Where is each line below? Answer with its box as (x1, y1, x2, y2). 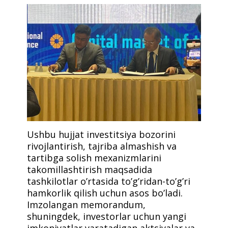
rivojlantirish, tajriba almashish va (27, 139, 177, 152)
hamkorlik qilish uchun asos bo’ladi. (27, 186, 183, 199)
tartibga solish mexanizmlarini (27, 151, 162, 164)
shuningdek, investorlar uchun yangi (27, 210, 187, 222)
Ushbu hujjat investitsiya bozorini (27, 128, 176, 140)
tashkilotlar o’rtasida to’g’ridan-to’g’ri (27, 175, 191, 187)
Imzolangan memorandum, (27, 198, 146, 211)
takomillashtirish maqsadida (27, 163, 153, 176)
